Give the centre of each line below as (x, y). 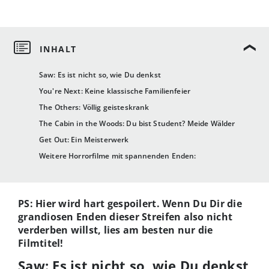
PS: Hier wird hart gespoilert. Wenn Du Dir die (130, 204)
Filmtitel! (41, 243)
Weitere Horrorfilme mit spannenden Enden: (118, 156)
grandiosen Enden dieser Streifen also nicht (125, 217)
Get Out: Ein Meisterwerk (84, 140)
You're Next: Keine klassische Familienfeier (115, 91)
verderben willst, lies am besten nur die (116, 230)
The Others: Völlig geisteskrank (94, 107)
